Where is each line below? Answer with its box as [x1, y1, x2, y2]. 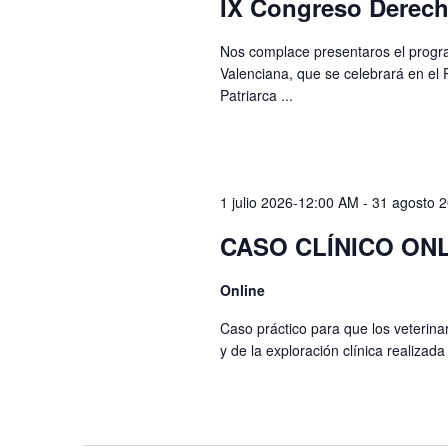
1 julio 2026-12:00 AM [219, 191, 359, 212]
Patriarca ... [219, 85, 293, 106]
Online [219, 279, 265, 300]
